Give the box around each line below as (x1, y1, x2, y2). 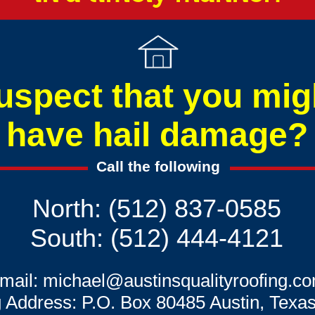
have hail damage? (6, 116, 308, 153)
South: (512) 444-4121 (30, 224, 283, 252)
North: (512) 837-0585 (32, 194, 281, 223)
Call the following (96, 158, 220, 174)
